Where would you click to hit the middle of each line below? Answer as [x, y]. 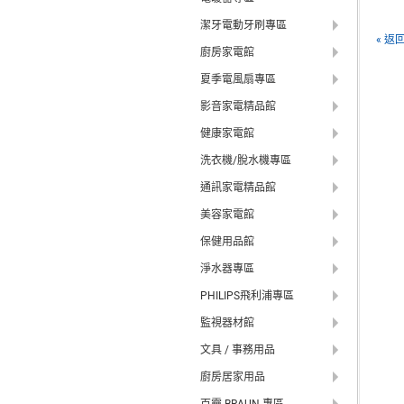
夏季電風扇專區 [238, 79]
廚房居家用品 [233, 377]
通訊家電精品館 [238, 188]
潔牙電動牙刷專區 [243, 25]
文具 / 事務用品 [238, 350]
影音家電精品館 [238, 106]
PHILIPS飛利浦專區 [247, 296]
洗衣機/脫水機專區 [246, 161]
